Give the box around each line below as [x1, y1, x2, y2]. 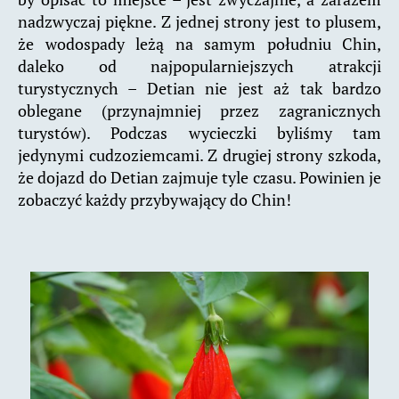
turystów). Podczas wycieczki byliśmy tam [18, 121, 381, 143]
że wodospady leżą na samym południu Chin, [18, 32, 381, 54]
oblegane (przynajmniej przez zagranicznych [18, 99, 381, 121]
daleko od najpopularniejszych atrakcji [18, 54, 381, 77]
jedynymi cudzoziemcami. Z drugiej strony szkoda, [18, 143, 381, 166]
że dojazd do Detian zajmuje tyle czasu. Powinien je [18, 166, 381, 188]
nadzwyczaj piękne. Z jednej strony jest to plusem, [18, 10, 381, 32]
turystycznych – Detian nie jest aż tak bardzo [18, 77, 381, 99]
